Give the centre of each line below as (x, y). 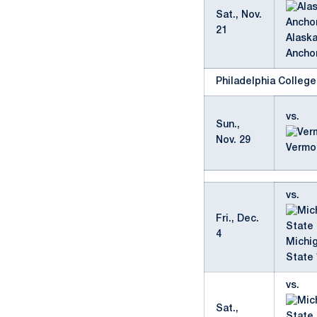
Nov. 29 (233, 140)
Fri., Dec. (237, 219)
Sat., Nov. (239, 15)
